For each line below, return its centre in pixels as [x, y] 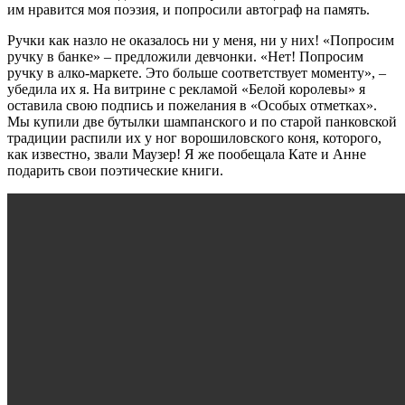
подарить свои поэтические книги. [115, 171]
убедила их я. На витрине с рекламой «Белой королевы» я [186, 89]
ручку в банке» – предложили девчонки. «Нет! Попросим [185, 57]
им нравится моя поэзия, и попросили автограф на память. [188, 10]
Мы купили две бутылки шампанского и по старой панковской [202, 122]
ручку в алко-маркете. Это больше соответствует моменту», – [197, 73]
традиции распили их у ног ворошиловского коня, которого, [194, 138]
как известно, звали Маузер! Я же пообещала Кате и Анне [187, 155]
